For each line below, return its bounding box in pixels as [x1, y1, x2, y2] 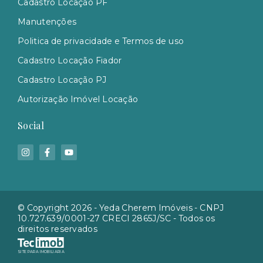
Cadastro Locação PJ [18, 74, 107, 85]
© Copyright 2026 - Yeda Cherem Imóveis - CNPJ [18, 203, 224, 213]
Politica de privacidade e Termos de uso [18, 35, 184, 46]
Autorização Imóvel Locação [18, 93, 139, 104]
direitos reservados [18, 224, 97, 234]
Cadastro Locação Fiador [18, 55, 122, 66]
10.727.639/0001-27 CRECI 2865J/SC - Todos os [18, 213, 215, 224]
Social [18, 119, 44, 131]
